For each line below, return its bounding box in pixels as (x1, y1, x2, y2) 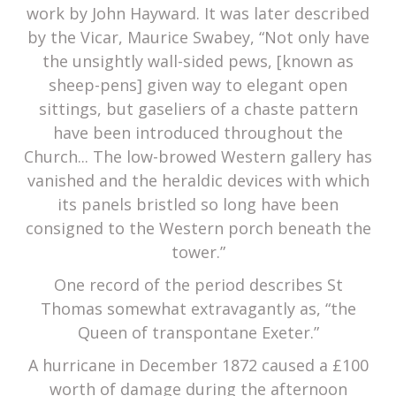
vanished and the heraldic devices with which (27, 170, 369, 192)
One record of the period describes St (53, 274, 343, 296)
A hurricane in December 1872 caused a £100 (27, 354, 369, 377)
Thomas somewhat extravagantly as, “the (40, 298, 356, 320)
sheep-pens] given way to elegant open (49, 74, 347, 96)
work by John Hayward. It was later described (27, 3, 369, 25)
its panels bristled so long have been (57, 194, 339, 216)
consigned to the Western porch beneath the (25, 217, 371, 240)
